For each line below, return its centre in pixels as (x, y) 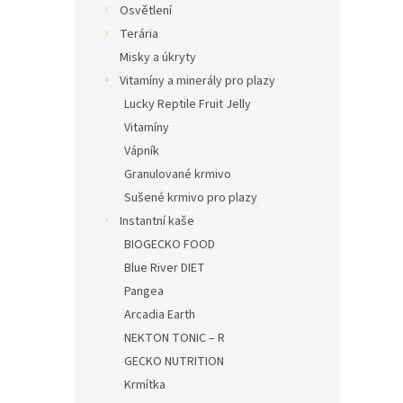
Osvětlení (146, 11)
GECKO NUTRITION (174, 362)
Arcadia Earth (160, 315)
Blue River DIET (165, 269)
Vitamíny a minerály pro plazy (197, 81)
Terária (139, 35)
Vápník (142, 152)
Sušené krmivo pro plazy (191, 198)
